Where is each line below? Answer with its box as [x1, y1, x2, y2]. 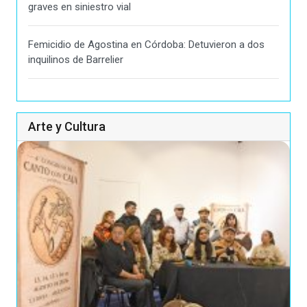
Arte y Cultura [28, 119, 106, 134]
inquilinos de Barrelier [28, 53, 123, 66]
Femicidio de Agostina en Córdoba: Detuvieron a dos [28, 38, 265, 51]
